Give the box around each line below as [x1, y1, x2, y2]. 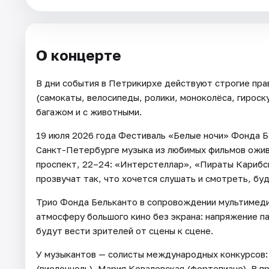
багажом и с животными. [36, 106, 142, 117]
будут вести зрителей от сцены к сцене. [36, 225, 213, 236]
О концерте [36, 46, 121, 64]
